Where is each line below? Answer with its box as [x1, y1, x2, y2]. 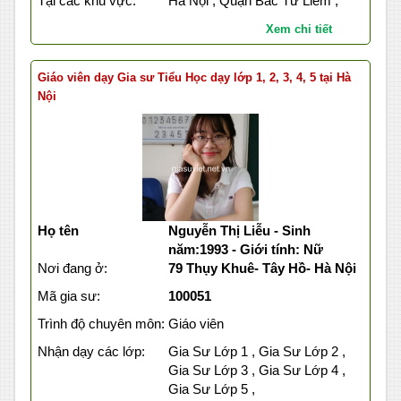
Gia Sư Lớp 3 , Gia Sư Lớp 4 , [167, 363, 346, 379]
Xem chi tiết [265, 22, 332, 37]
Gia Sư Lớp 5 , [167, 381, 255, 397]
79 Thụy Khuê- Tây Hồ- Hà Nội [167, 260, 356, 277]
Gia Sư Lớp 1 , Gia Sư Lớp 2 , [167, 344, 346, 360]
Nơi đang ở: [38, 260, 107, 277]
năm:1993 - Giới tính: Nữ [167, 242, 323, 258]
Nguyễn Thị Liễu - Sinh [167, 223, 311, 239]
